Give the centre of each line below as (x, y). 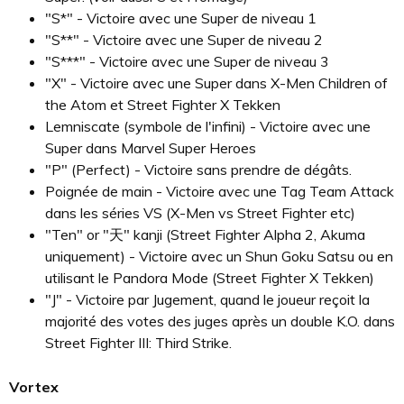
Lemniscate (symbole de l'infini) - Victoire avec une (208, 126)
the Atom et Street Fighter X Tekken (163, 105)
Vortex (34, 387)
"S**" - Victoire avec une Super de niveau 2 (184, 40)
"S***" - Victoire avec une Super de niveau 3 (187, 61)
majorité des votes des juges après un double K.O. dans (220, 321)
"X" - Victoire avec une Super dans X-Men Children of (216, 83)
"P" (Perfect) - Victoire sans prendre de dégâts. (198, 170)
